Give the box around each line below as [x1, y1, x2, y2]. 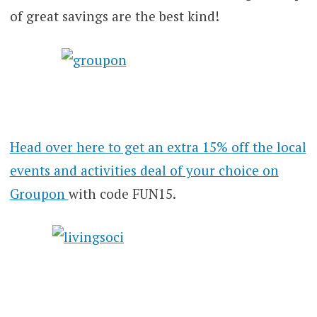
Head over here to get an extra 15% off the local [9, 137, 306, 156]
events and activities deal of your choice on [9, 161, 279, 179]
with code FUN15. [68, 184, 176, 202]
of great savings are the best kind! [9, 7, 219, 25]
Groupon [9, 184, 69, 202]
